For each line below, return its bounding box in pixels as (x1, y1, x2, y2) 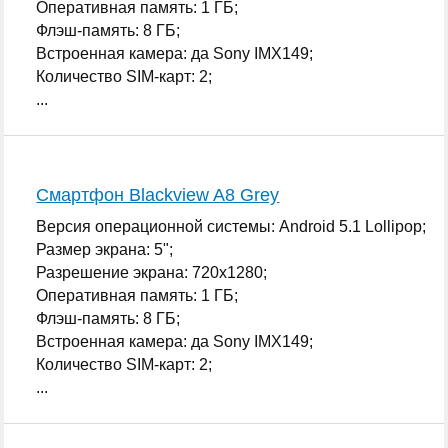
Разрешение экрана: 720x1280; (36, 263, 268, 281)
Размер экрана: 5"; (36, 240, 174, 258)
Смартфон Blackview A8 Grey (36, 184, 280, 205)
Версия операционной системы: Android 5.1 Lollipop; (36, 217, 427, 235)
